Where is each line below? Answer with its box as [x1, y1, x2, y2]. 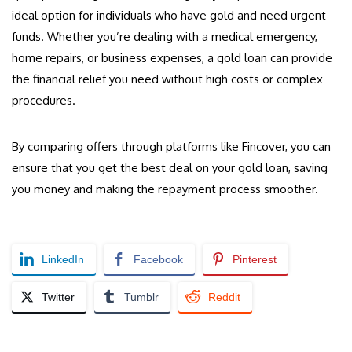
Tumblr [124, 291, 159, 304]
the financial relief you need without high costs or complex [12, 71, 323, 87]
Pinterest [233, 253, 277, 266]
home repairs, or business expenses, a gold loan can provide [12, 50, 332, 66]
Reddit [208, 291, 240, 304]
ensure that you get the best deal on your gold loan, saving [12, 160, 328, 176]
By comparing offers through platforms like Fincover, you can [12, 139, 331, 155]
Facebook [134, 253, 183, 266]
